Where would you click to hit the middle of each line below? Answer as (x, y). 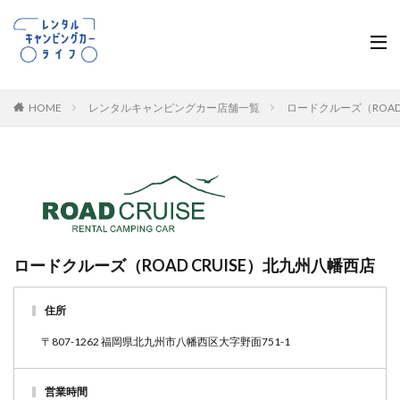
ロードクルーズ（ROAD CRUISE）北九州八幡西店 (194, 265)
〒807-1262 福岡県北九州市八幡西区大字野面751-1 (166, 342)
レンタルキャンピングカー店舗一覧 (174, 108)
